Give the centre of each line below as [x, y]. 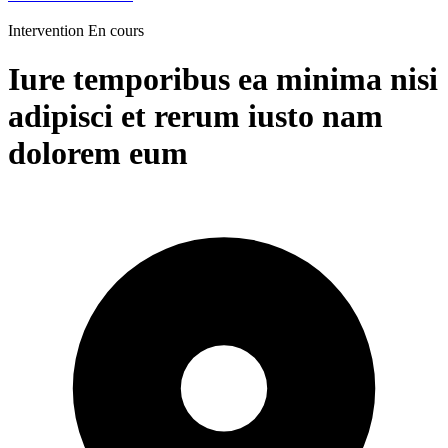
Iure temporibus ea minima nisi [223, 79]
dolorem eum [98, 153]
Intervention [48, 30]
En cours [116, 30]
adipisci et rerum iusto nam [195, 116]
